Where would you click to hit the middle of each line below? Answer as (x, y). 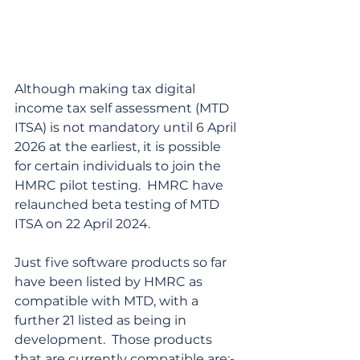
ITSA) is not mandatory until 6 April (127, 128)
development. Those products (115, 340)
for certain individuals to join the (119, 166)
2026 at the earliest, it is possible (119, 147)
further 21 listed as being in (102, 321)
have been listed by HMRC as (110, 282)
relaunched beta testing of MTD (119, 205)
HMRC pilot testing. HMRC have (121, 186)
